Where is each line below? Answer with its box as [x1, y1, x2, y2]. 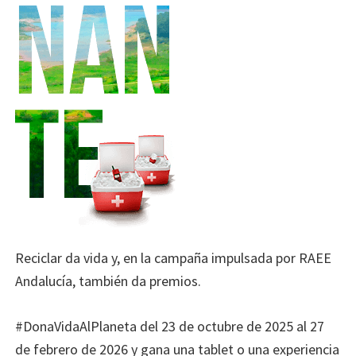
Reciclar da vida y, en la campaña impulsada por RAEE [15, 248, 332, 267]
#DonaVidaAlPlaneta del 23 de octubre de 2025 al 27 [15, 316, 325, 335]
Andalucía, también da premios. [15, 271, 202, 290]
